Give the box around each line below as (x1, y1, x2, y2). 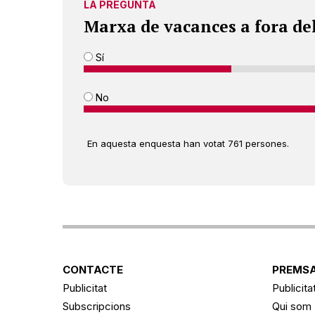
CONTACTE (63, 262, 123, 276)
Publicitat (63, 281, 107, 295)
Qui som (271, 299, 311, 313)
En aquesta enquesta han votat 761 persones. (87, 137, 289, 149)
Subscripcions (63, 299, 131, 313)
